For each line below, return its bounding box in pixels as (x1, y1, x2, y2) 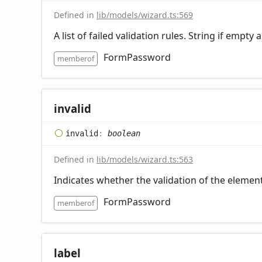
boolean (108, 128, 140, 138)
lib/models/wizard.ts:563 (96, 153, 193, 165)
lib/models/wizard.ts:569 (96, 9, 193, 20)
